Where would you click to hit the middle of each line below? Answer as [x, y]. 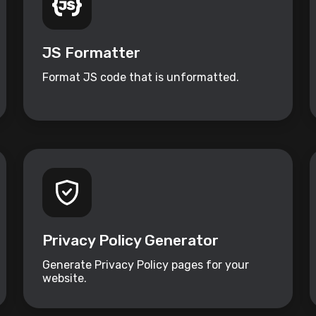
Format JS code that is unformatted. [140, 78]
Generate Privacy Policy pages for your [145, 265]
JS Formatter [91, 53]
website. [64, 279]
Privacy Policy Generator [130, 241]
